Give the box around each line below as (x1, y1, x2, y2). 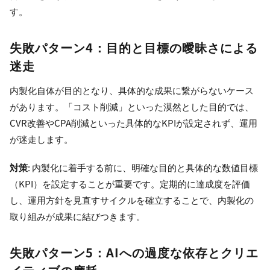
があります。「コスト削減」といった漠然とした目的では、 (10, 100, 254, 113)
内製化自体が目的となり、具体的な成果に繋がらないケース (10, 84, 254, 97)
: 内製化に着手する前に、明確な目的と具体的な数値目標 (28, 161, 258, 174)
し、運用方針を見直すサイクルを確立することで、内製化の (10, 193, 254, 207)
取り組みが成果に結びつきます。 (10, 210, 145, 223)
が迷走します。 (10, 133, 73, 146)
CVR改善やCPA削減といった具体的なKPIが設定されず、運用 (10, 116, 257, 130)
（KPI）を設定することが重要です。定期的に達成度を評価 (10, 177, 250, 190)
